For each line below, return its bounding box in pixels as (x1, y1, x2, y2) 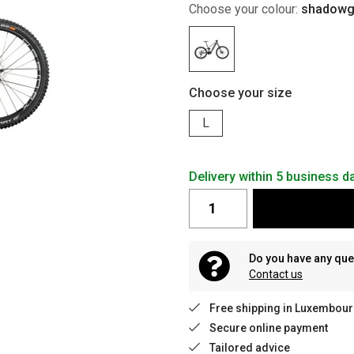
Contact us (249, 267, 303, 281)
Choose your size (189, 85, 292, 100)
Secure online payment (209, 321, 328, 334)
